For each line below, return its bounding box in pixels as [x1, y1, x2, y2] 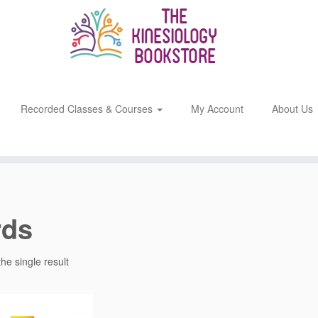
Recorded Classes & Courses [21, 102, 156, 116]
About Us [272, 102, 317, 116]
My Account [191, 102, 244, 116]
